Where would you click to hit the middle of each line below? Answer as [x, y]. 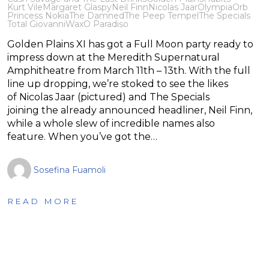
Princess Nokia [38, 15]
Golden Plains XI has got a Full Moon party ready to [130, 44]
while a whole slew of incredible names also [111, 123]
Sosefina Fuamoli [70, 170]
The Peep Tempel [162, 15]
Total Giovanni [36, 24]
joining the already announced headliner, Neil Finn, [130, 110]
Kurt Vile [25, 7]
